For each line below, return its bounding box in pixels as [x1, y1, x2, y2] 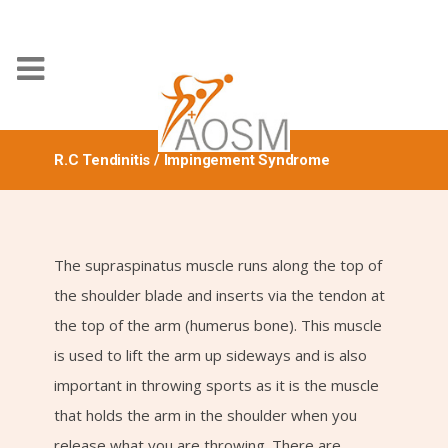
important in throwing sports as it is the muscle [54, 375, 379, 395]
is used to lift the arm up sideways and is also [54, 345, 367, 365]
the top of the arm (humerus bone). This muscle [54, 315, 382, 335]
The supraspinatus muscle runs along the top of [54, 255, 382, 275]
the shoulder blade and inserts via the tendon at [54, 285, 385, 305]
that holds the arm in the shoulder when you [54, 405, 357, 425]
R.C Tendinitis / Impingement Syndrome [54, 151, 330, 169]
